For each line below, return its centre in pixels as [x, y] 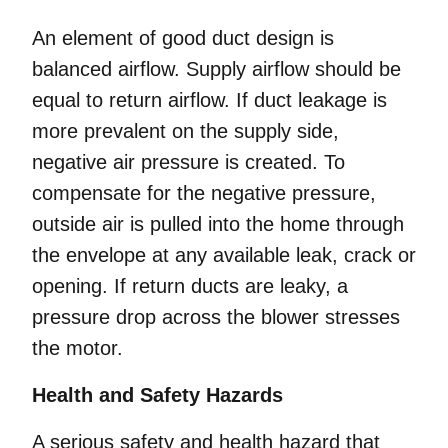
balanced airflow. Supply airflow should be [216, 69]
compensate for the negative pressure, [204, 193]
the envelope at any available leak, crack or [224, 255]
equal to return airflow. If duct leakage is [209, 100]
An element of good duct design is [183, 38]
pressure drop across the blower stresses [216, 317]
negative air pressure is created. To [188, 162]
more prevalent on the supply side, [185, 131]
